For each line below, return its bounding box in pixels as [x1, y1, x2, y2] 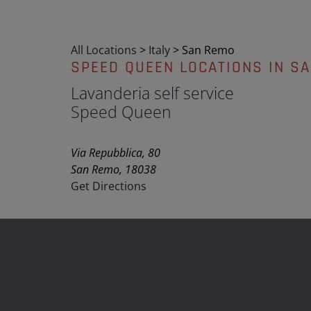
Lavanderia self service [71, 82, 234, 104]
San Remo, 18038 [71, 162, 156, 177]
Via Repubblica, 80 [71, 145, 160, 160]
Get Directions [71, 178, 146, 194]
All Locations [71, 42, 137, 58]
